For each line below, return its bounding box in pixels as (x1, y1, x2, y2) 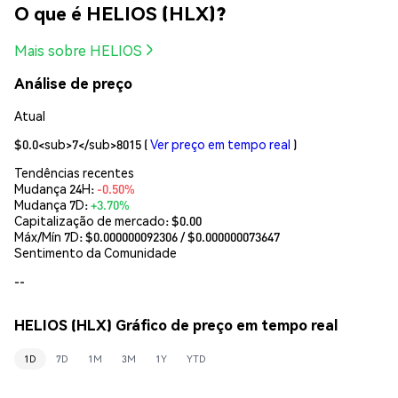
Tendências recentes (14, 163, 134, 180)
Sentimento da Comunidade (14, 243, 177, 260)
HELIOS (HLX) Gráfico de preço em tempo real (14, 314, 338, 334)
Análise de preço (14, 74, 132, 93)
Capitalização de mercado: (14, 211, 171, 228)
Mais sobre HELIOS (14, 40, 142, 60)
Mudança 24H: (14, 179, 97, 196)
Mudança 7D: (14, 195, 91, 212)
